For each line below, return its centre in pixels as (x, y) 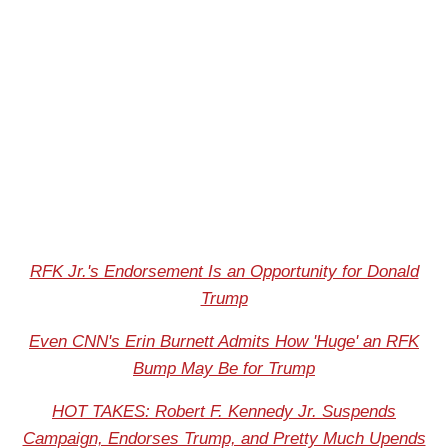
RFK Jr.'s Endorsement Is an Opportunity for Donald (224, 271)
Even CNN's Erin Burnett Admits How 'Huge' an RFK (224, 341)
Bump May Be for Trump (224, 368)
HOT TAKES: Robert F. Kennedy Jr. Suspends (224, 411)
